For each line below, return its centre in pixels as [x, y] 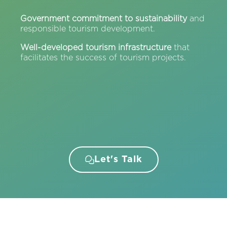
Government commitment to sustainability [104, 18]
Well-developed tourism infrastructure [96, 48]
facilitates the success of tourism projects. [103, 58]
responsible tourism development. [88, 29]
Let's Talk [118, 160]
